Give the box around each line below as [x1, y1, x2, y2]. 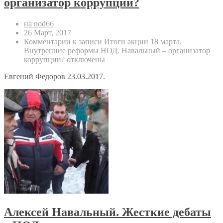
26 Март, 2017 [24, 28, 71, 37]
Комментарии [24, 37, 71, 46]
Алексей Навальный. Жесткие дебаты [4, 205, 211, 219]
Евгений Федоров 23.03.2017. [4, 72, 105, 81]
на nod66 [24, 19, 54, 28]
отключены [65, 55, 105, 64]
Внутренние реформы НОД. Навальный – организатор [24, 46, 210, 55]
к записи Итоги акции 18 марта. [71, 37, 182, 46]
